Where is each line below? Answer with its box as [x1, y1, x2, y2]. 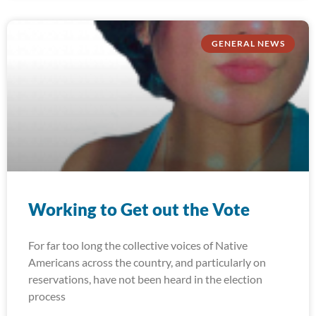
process [28, 289, 66, 303]
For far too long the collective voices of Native [28, 238, 248, 252]
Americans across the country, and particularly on [28, 255, 266, 269]
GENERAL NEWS [211, 38, 285, 49]
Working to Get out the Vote [28, 199, 250, 219]
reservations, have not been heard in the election [28, 272, 262, 286]
